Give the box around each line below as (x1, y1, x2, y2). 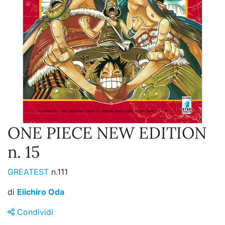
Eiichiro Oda (17, 187, 64, 197)
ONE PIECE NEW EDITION (8, 123, 206, 144)
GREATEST (8, 167, 51, 177)
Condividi (15, 207, 53, 217)
